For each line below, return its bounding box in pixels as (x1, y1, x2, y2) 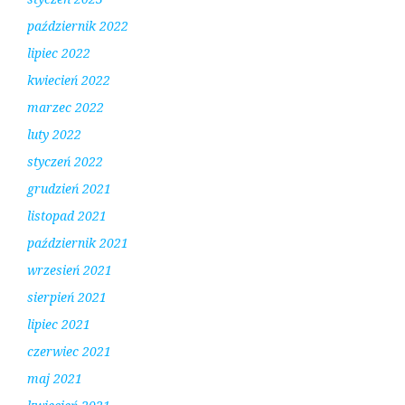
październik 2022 (27, 17, 128, 35)
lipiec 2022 (27, 44, 90, 62)
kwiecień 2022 (27, 71, 110, 89)
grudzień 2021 (27, 180, 111, 198)
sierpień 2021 (27, 288, 107, 306)
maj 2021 (27, 370, 82, 388)
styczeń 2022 (27, 153, 103, 171)
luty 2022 (27, 126, 81, 144)
